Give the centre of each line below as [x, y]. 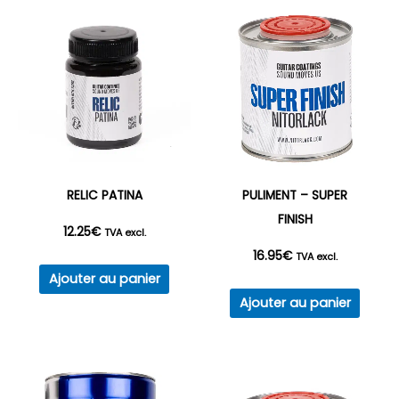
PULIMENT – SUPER [295, 196]
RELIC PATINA [104, 196]
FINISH [295, 220]
